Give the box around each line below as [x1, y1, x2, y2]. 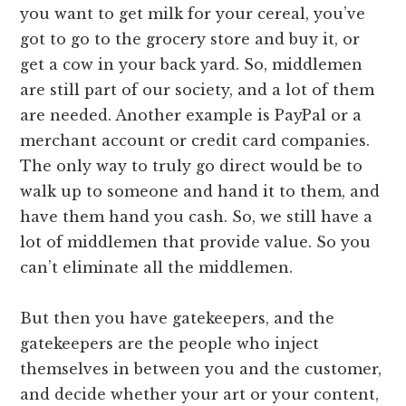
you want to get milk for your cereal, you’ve [20, 5, 366, 24]
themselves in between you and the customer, [20, 360, 382, 379]
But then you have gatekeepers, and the [20, 309, 335, 328]
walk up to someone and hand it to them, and [20, 182, 381, 201]
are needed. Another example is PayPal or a [20, 106, 362, 125]
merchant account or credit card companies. [20, 131, 371, 150]
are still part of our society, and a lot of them [20, 81, 375, 100]
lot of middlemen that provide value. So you [20, 233, 372, 252]
